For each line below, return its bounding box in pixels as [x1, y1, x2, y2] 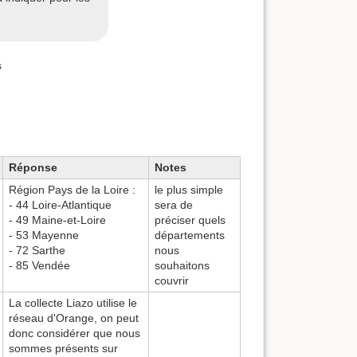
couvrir [155, 274, 189, 288]
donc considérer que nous [9, 327, 140, 340]
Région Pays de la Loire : [9, 183, 135, 197]
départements [155, 229, 225, 242]
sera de [155, 198, 193, 212]
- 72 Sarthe [9, 244, 65, 257]
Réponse [9, 161, 57, 175]
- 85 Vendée [9, 259, 70, 273]
